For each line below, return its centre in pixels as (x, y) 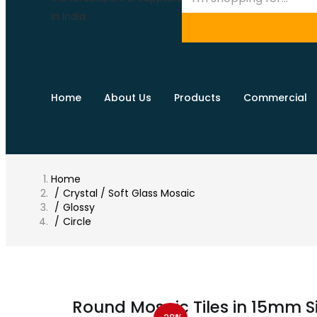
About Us (128, 98)
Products (197, 98)
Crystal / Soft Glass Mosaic (129, 193)
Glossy (79, 207)
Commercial (275, 98)
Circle (77, 221)
